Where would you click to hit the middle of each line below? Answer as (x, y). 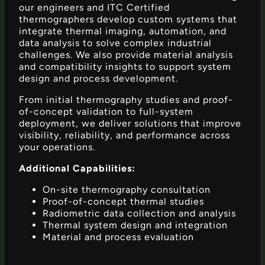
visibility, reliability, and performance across (125, 135)
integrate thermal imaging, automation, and (123, 31)
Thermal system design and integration (135, 225)
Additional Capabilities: (77, 169)
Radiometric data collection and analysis (139, 214)
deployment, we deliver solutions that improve (130, 124)
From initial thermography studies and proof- (126, 100)
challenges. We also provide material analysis (126, 55)
